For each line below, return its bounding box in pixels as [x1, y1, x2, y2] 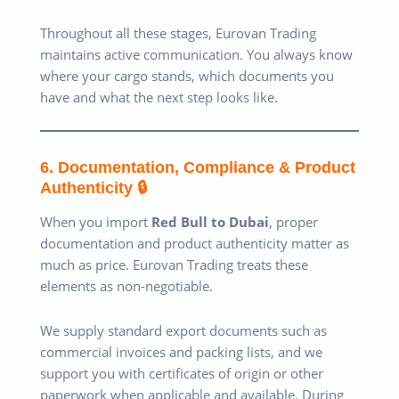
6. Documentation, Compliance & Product [40, 157, 355, 176]
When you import [40, 213, 151, 232]
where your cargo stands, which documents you [40, 66, 334, 85]
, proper [269, 213, 318, 232]
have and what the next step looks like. [40, 87, 278, 106]
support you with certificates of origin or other [40, 363, 323, 382]
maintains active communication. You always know [40, 45, 353, 63]
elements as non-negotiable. [40, 277, 213, 296]
